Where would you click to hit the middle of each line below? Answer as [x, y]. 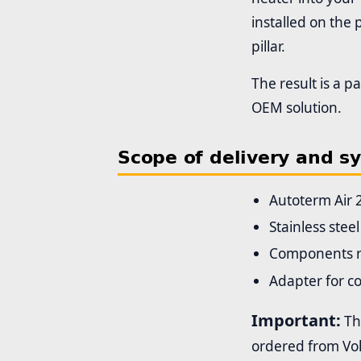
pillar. [268, 47]
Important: [296, 320]
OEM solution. [297, 108]
